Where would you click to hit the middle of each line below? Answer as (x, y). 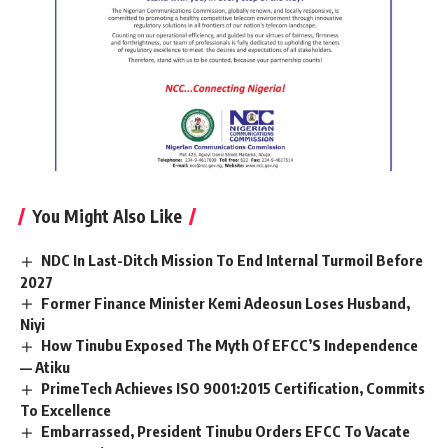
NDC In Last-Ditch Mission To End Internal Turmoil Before (232, 259)
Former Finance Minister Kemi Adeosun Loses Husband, (226, 302)
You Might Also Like (107, 215)
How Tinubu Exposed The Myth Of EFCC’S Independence (230, 345)
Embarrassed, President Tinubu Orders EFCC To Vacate (226, 431)
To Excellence (65, 410)
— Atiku (45, 367)
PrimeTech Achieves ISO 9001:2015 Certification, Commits (233, 388)
